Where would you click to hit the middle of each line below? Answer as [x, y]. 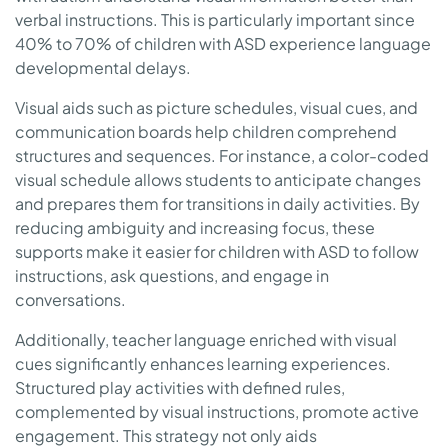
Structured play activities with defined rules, [180, 388]
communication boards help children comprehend [206, 132]
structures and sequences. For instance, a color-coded [222, 156]
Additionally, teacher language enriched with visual [206, 340]
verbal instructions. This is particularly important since [215, 20]
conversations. [70, 300]
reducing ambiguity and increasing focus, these [195, 228]
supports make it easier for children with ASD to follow [217, 252]
